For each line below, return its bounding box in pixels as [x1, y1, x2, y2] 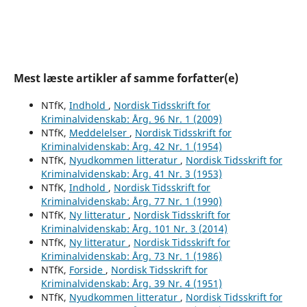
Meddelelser [69, 125, 130, 139]
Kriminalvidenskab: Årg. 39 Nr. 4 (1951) [40, 276, 222, 290]
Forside [69, 262, 106, 276]
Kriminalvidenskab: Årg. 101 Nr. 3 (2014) [40, 221, 228, 235]
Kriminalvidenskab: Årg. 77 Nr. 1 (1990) [40, 194, 222, 208]
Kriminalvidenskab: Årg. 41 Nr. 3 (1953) [40, 167, 222, 180]
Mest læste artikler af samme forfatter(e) [13, 70, 238, 86]
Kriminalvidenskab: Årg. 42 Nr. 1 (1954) [40, 139, 222, 153]
